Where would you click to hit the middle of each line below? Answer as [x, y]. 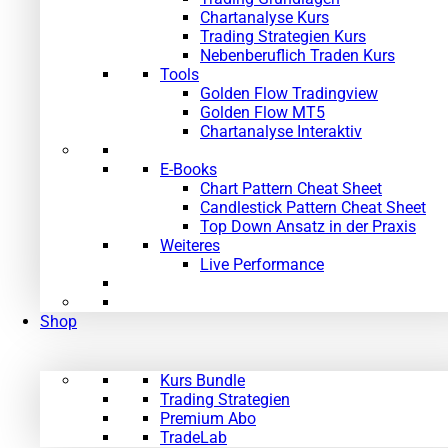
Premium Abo [208, 418]
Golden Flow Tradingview [289, 93]
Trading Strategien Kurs [283, 36]
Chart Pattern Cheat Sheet [291, 188]
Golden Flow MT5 [262, 112]
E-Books [188, 169]
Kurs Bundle [202, 380]
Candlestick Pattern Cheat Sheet [313, 207]
